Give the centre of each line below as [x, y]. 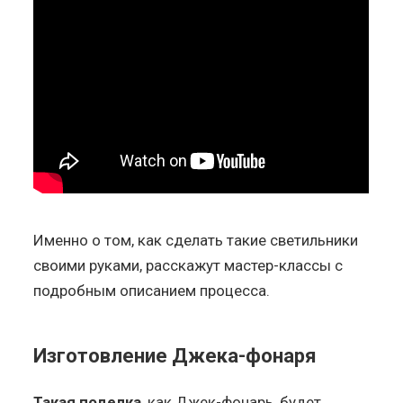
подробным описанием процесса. [152, 290]
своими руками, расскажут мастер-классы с [188, 265]
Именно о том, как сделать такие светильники [196, 240]
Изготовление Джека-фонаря [175, 355]
